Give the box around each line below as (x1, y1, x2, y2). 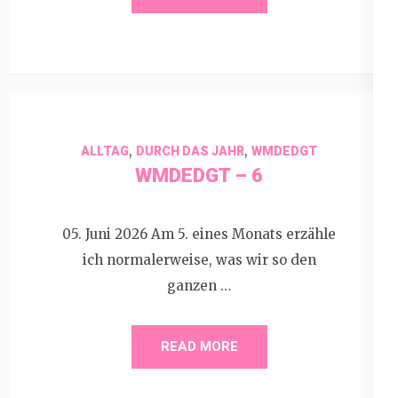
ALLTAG (81, 144, 129, 158)
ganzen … (167, 276, 231, 294)
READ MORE (160, 338, 238, 354)
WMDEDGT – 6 (135, 164, 263, 187)
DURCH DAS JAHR (136, 144, 244, 158)
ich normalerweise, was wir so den (82, 251, 316, 268)
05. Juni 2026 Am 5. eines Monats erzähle (62, 225, 336, 243)
